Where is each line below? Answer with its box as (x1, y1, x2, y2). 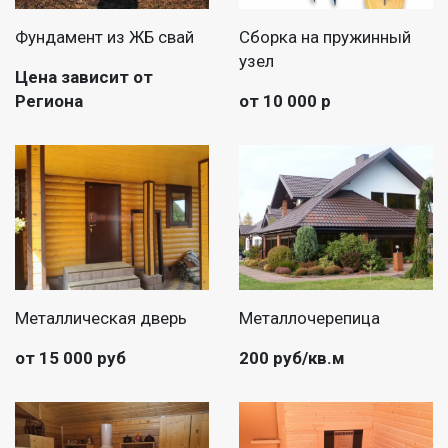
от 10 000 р (239, 90, 331, 111)
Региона (15, 90, 83, 111)
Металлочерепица (239, 308, 380, 329)
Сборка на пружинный (239, 26, 411, 47)
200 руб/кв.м (239, 348, 345, 369)
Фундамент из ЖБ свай (15, 26, 194, 47)
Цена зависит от (15, 66, 153, 87)
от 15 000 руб (15, 348, 126, 369)
